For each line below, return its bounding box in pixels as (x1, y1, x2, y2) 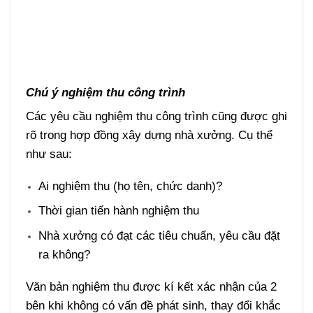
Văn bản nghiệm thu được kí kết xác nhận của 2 (25, 279, 277, 293)
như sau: (25, 147, 72, 161)
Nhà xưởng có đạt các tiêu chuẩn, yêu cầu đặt (38, 228, 281, 243)
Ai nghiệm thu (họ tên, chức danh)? (38, 178, 223, 193)
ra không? (38, 247, 91, 262)
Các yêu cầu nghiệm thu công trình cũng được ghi (25, 109, 287, 124)
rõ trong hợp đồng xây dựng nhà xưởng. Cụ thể (25, 128, 272, 143)
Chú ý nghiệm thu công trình (25, 85, 185, 99)
